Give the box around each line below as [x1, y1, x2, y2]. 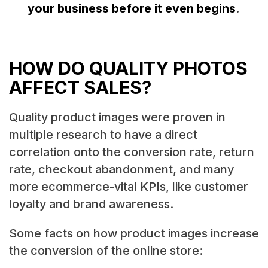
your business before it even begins [28, 1, 236, 16]
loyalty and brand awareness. [8, 196, 173, 211]
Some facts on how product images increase [8, 226, 259, 240]
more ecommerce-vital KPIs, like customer [8, 179, 248, 194]
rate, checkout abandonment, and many [8, 162, 234, 176]
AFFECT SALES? [8, 76, 151, 98]
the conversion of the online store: [8, 243, 203, 258]
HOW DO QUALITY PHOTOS [8, 57, 248, 79]
